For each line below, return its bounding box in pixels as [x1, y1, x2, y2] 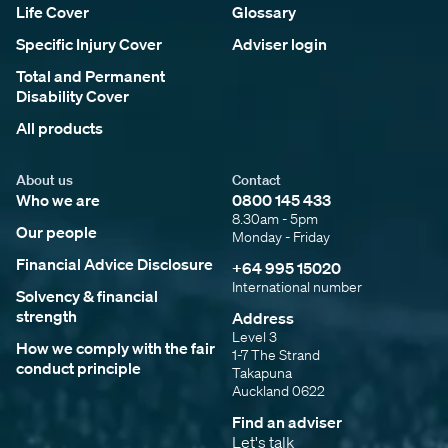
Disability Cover [16, 86, 129, 107]
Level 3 [232, 328, 277, 347]
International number [232, 278, 362, 297]
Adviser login [232, 34, 327, 55]
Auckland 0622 [232, 382, 325, 401]
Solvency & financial [16, 286, 158, 307]
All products [16, 118, 103, 139]
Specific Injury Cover [16, 34, 162, 55]
